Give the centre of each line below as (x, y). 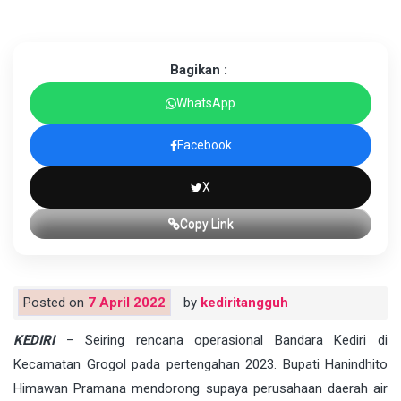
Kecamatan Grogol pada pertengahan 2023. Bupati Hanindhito (200, 365)
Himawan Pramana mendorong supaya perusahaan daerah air (200, 389)
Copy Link (206, 224)
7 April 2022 (127, 303)
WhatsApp (206, 103)
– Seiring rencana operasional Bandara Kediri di (221, 341)
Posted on (55, 303)
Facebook (204, 145)
